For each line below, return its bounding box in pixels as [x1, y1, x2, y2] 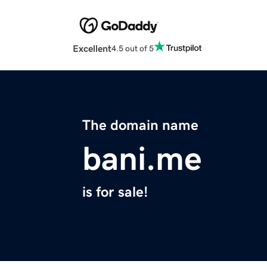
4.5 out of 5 [111, 44, 154, 52]
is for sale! [82, 185, 148, 200]
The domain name [82, 118, 198, 133]
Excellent [73, 44, 111, 54]
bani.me [82, 142, 202, 176]
